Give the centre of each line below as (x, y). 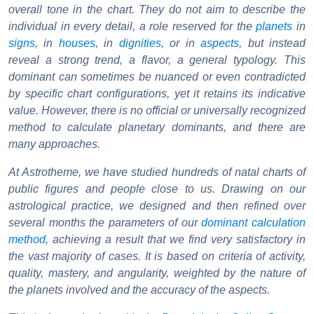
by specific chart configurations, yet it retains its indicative (157, 94)
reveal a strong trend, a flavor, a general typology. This (157, 60)
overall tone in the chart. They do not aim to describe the (157, 10)
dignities (140, 43)
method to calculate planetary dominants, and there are (157, 128)
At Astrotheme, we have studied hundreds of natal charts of (157, 172)
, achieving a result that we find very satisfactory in (176, 240)
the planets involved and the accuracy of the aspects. (139, 290)
